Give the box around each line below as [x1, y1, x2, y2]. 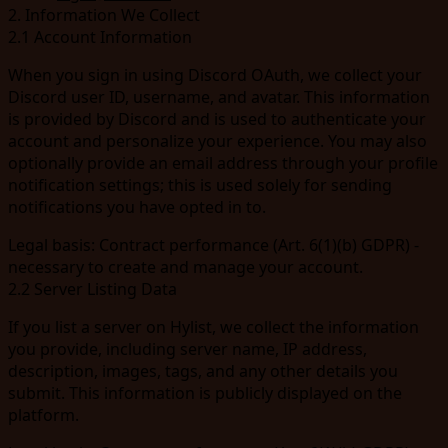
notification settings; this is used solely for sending [8, 173, 392, 196]
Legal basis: [8, 233, 95, 256]
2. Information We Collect [8, 3, 200, 26]
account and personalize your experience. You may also [8, 129, 427, 152]
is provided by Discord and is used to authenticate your [8, 107, 426, 130]
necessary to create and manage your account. [8, 255, 363, 278]
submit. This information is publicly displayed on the [8, 381, 402, 404]
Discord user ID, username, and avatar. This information [8, 85, 430, 108]
